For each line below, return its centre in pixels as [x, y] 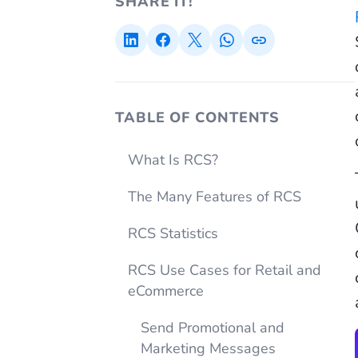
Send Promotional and [213, 328]
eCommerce [166, 291]
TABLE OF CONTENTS [198, 117]
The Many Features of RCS [215, 197]
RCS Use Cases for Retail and [225, 270]
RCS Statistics [173, 233]
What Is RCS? [173, 160]
